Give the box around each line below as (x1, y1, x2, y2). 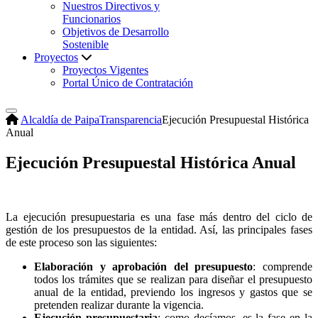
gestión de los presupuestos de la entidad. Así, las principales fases (6, 223, 312, 236)
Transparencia (99, 113, 162, 126)
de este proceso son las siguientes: (6, 236, 157, 248)
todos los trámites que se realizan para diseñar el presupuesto (34, 273, 312, 285)
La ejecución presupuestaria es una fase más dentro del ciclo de (6, 210, 312, 223)
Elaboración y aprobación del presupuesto (34, 260, 253, 273)
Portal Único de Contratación (62, 76, 193, 89)
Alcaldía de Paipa (21, 113, 99, 126)
